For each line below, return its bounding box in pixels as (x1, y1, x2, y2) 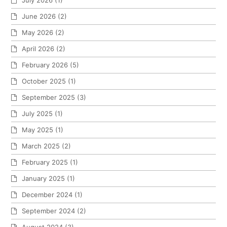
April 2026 (22, 45, 55, 53)
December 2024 (22, 191, 73, 199)
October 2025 (22, 77, 66, 86)
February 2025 (22, 158, 68, 167)
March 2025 (22, 142, 60, 150)
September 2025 (22, 93, 75, 102)
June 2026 (22, 12, 56, 21)
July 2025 (22, 109, 53, 118)
